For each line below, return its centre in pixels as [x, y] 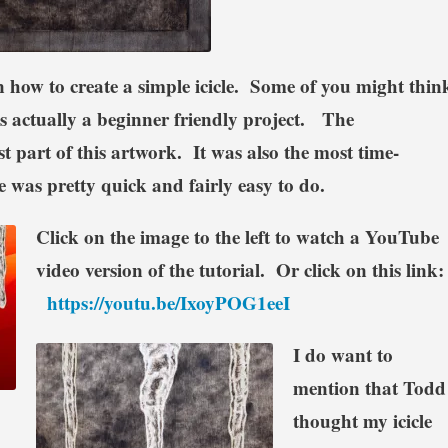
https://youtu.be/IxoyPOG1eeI [168, 302]
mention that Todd [369, 387]
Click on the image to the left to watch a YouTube [237, 236]
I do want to [342, 354]
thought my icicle [362, 420]
